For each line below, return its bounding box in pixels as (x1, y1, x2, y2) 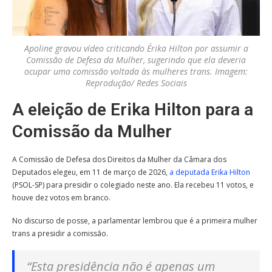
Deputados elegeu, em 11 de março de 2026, (12, 166, 169, 177)
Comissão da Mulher (12, 121, 172, 141)
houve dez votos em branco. (12, 192, 110, 203)
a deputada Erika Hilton (169, 166, 250, 177)
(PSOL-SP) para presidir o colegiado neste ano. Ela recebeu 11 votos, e (12, 179, 254, 190)
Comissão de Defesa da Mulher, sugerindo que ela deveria (26, 53, 246, 66)
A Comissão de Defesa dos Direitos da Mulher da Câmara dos (12, 154, 226, 165)
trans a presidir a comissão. (12, 228, 108, 239)
